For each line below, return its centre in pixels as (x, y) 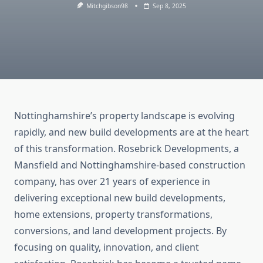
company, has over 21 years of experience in (112, 182)
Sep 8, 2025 (170, 6)
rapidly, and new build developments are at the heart (131, 132)
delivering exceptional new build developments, (120, 198)
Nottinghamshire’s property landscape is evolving (124, 116)
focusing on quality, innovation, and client (107, 247)
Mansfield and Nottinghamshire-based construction (130, 165)
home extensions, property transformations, (113, 215)
